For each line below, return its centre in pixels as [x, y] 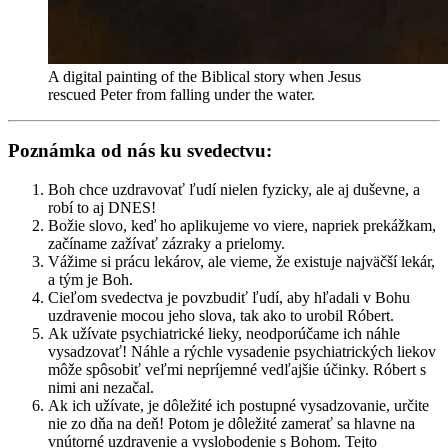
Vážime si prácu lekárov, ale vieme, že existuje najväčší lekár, [241, 262]
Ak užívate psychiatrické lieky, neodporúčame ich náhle [224, 334]
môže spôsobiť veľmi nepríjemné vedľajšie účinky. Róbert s [237, 370]
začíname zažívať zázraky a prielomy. [166, 244]
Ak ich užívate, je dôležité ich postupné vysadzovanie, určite [238, 406]
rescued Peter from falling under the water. [181, 94]
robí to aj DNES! [102, 208]
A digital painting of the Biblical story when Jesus [204, 76]
